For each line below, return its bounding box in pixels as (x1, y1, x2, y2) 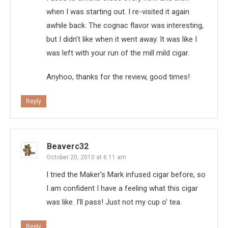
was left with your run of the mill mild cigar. (46, 48, 189, 58)
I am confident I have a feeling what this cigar (46, 184, 198, 193)
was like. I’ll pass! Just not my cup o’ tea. (46, 197, 182, 207)
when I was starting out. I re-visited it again (46, 7, 189, 17)
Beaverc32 (47, 141, 89, 152)
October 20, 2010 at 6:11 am (46, 154, 126, 161)
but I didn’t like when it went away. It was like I (46, 35, 197, 44)
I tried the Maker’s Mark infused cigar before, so (46, 170, 206, 180)
